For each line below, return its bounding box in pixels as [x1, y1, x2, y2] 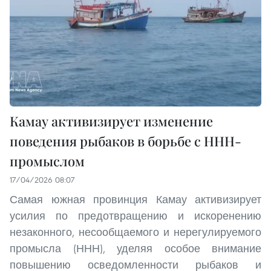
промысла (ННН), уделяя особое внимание [10, 241, 261, 255]
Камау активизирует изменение [10, 111, 213, 130]
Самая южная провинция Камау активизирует [10, 192, 261, 206]
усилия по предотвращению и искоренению [10, 208, 261, 223]
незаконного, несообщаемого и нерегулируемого [10, 224, 261, 239]
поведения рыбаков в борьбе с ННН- [10, 131, 241, 150]
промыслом [10, 151, 85, 170]
